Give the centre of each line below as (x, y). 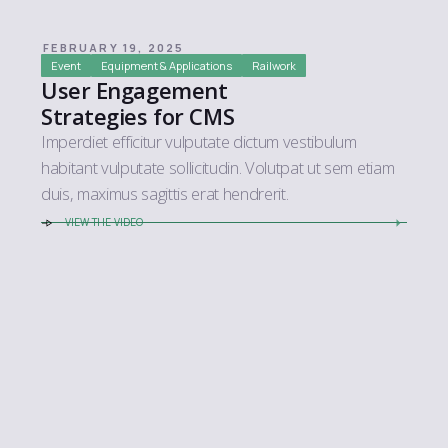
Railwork (274, 66)
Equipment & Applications (166, 66)
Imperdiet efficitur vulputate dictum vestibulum (199, 142)
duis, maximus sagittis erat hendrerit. (165, 194)
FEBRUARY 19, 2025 (114, 48)
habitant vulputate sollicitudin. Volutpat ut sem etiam (218, 168)
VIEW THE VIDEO (104, 222)
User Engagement (134, 90)
